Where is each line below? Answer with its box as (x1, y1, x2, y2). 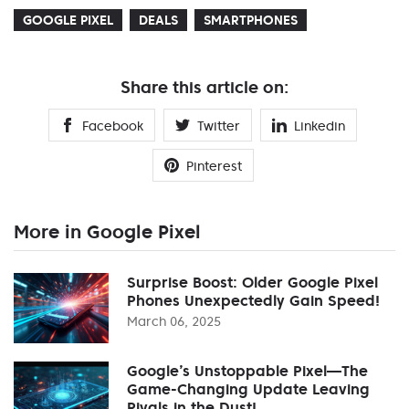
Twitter (197, 117, 240, 134)
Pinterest (185, 157, 242, 174)
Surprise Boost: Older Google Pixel (127, 272, 378, 291)
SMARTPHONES (204, 11, 298, 28)
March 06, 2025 (127, 312, 221, 330)
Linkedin (294, 117, 345, 134)
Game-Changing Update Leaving (127, 379, 370, 398)
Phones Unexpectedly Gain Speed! (127, 290, 380, 309)
